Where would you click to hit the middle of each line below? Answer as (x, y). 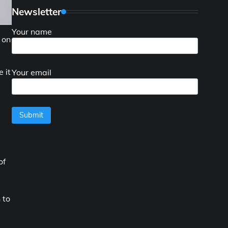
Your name (32, 31)
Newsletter (36, 11)
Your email (32, 72)
